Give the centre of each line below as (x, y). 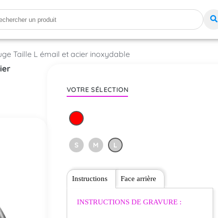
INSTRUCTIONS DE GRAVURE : (129, 202)
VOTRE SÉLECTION (98, 89)
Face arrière (138, 179)
